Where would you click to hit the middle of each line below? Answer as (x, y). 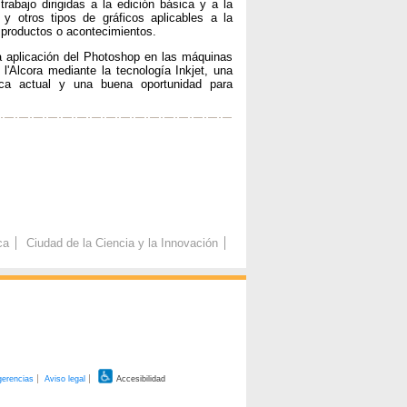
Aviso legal (65, 378)
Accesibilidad (140, 378)
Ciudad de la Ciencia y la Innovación (122, 243)
